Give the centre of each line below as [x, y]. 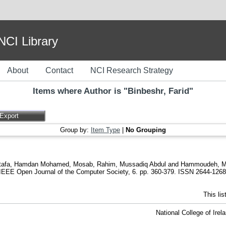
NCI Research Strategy [132, 70]
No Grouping [146, 130]
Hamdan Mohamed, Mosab [53, 164]
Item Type [105, 130]
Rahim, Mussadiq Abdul [131, 164]
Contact [59, 70]
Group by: [75, 130]
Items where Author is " [80, 91]
